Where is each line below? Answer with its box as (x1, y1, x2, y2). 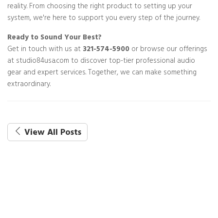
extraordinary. (7, 78, 51, 91)
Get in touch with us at (7, 43, 83, 56)
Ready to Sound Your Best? (7, 32, 102, 45)
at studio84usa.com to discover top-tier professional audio (7, 55, 195, 68)
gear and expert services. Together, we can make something (7, 67, 197, 80)
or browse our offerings (129, 43, 207, 56)
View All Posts (24, 126, 81, 141)
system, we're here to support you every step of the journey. (7, 12, 200, 25)
